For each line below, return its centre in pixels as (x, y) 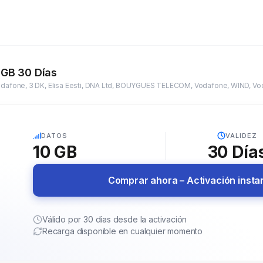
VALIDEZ (241, 136)
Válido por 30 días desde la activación (115, 220)
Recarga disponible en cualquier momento (123, 231)
